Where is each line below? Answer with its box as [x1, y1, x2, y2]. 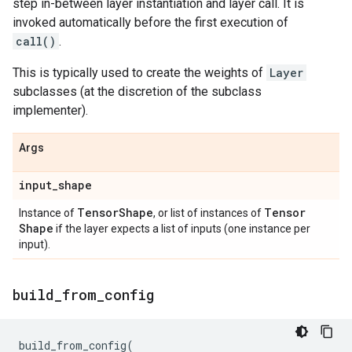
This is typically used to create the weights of [13, 65, 266, 80]
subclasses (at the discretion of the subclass [13, 84, 262, 99]
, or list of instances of [153, 207, 264, 219]
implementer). [13, 103, 88, 118]
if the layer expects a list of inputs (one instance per [53, 222, 310, 235]
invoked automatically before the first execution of [13, 15, 288, 30]
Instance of [19, 207, 77, 219]
